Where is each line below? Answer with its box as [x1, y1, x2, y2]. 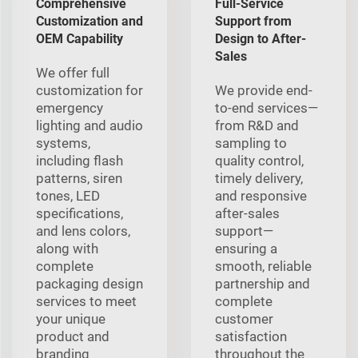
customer [215, 310, 273, 327]
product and [36, 328, 109, 344]
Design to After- [215, 30, 306, 46]
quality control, [215, 152, 304, 169]
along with [36, 240, 98, 257]
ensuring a [215, 240, 277, 257]
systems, [36, 134, 90, 151]
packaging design [36, 275, 143, 292]
